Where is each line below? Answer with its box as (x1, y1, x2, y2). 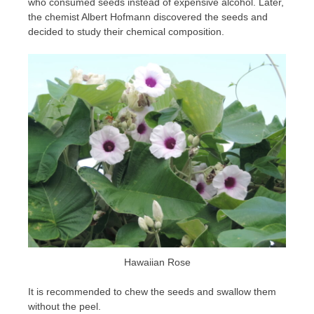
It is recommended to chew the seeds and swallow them (28, 286, 276, 298)
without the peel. (28, 301, 101, 313)
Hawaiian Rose (123, 257, 191, 268)
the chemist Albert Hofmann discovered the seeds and (28, 11, 268, 22)
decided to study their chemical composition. (28, 25, 224, 37)
